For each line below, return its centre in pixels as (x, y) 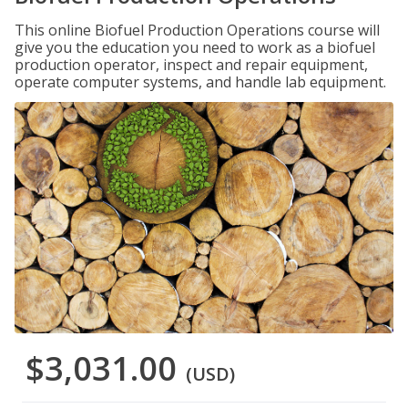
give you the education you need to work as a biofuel (195, 47)
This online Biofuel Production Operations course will (197, 30)
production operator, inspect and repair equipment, (191, 65)
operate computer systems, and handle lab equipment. (200, 82)
